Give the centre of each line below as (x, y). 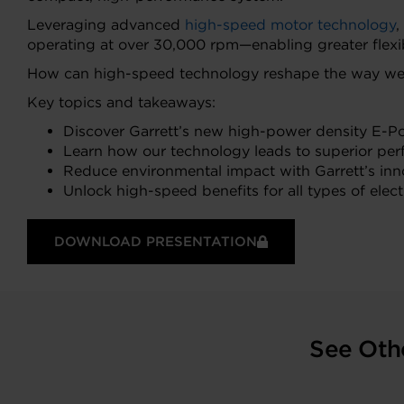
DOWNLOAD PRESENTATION (156, 242)
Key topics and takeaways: (121, 103)
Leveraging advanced (106, 25)
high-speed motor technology (290, 25)
